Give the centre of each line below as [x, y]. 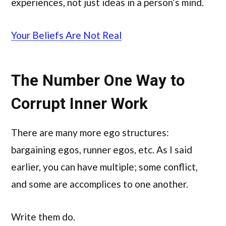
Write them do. [43, 216]
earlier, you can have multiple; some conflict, [104, 166]
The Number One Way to [98, 81]
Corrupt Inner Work [79, 104]
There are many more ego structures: [90, 132]
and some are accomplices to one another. [100, 184]
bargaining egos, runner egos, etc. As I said [102, 149]
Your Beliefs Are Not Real [66, 35]
